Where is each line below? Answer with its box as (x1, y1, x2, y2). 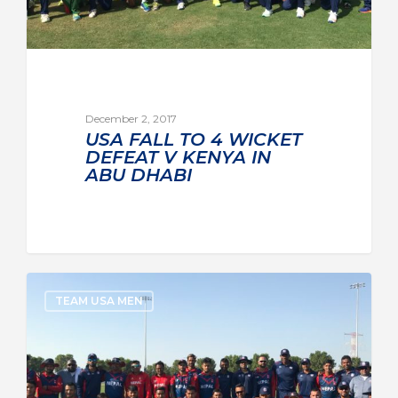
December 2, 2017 (84, 111, 177, 125)
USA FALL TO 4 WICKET (84, 128, 302, 150)
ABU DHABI (84, 163, 192, 186)
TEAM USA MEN (55, 294, 143, 308)
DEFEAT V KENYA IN (84, 146, 271, 168)
